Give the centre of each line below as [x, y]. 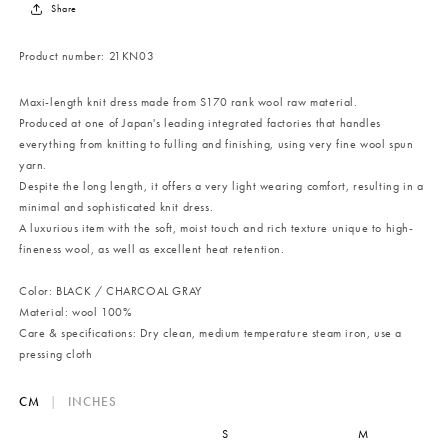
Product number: [64, 56]
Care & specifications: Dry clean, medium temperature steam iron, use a [211, 333]
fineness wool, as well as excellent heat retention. [152, 249]
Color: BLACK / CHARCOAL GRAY [110, 291]
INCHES [92, 402]
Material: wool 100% [76, 312]
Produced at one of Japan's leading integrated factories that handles [200, 123]
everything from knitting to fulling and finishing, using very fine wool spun [216, 144]
